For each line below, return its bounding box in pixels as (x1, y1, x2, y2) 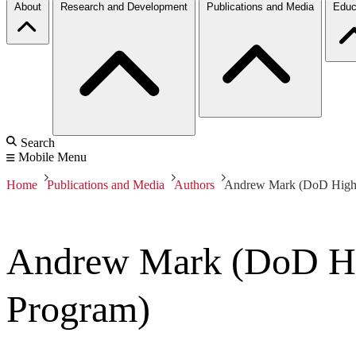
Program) (6, 288, 150, 331)
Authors (174, 177, 215, 192)
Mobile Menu (18, 149, 87, 164)
